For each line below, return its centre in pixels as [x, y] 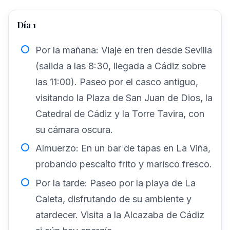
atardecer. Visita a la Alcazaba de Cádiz [120, 215]
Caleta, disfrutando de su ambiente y [113, 199]
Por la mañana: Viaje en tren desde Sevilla [124, 50]
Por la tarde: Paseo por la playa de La [116, 183]
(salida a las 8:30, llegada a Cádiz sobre [121, 66]
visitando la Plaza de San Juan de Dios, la [124, 98]
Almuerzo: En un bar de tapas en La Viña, [123, 148]
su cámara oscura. [74, 129]
